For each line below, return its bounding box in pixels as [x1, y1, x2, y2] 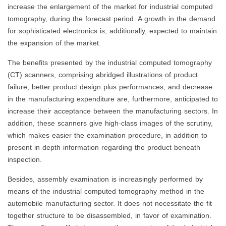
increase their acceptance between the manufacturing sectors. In [8, 107, 218, 116]
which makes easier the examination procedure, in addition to [8, 131, 207, 140]
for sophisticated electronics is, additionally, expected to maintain [8, 27, 217, 35]
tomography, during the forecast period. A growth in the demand [8, 15, 215, 23]
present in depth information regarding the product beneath [8, 143, 200, 152]
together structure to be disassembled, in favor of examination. [8, 211, 211, 220]
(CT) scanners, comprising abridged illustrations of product [8, 71, 198, 79]
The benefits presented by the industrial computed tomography [8, 59, 212, 67]
